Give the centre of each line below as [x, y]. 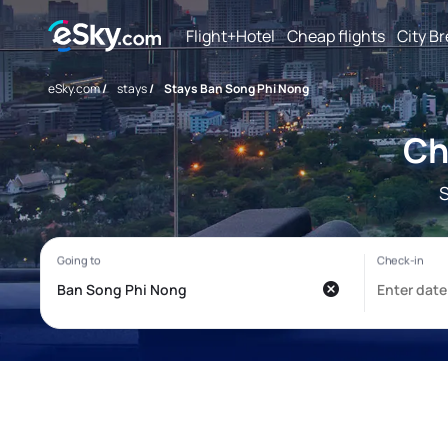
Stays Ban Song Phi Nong [236, 88]
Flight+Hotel [230, 35]
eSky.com [74, 88]
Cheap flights [336, 35]
